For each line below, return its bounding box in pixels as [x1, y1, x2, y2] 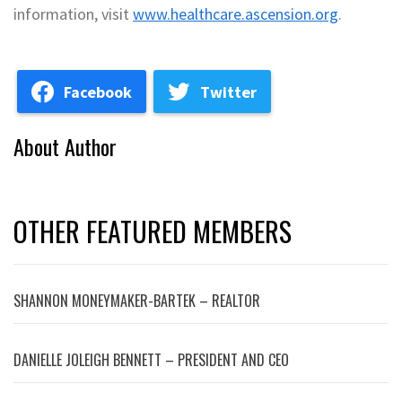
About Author [13, 130, 117, 162]
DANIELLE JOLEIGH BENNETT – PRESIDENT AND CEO [13, 349, 289, 371]
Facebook [64, 81, 132, 102]
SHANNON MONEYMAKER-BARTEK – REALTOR [13, 290, 260, 311]
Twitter [200, 81, 257, 102]
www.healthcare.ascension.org [133, 4, 338, 24]
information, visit [13, 4, 133, 24]
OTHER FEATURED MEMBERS [13, 211, 292, 251]
